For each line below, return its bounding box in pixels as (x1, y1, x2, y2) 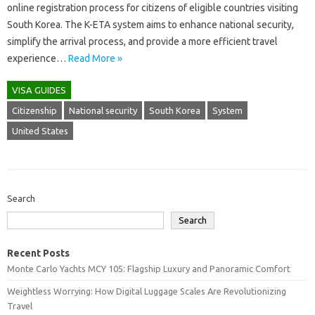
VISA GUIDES (12, 85, 66, 96)
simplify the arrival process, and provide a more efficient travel (7, 36, 278, 48)
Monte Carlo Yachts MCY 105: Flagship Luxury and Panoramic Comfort (7, 264, 290, 274)
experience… (7, 53, 68, 65)
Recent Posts (7, 247, 70, 259)
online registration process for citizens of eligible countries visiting (7, 2, 298, 14)
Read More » (68, 53, 122, 65)
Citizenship (12, 105, 57, 116)
